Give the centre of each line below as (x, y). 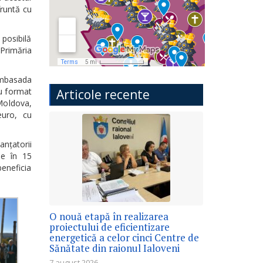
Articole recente (103, 94)
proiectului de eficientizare (109, 227)
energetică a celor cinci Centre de (124, 237)
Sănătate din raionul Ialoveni (114, 248)
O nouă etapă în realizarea (109, 216)
